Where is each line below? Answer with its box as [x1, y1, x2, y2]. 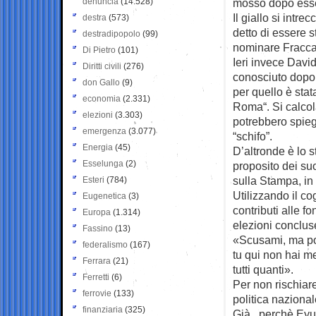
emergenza [83, 126, 126, 136]
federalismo [83, 239, 128, 250]
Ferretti [83, 272, 109, 282]
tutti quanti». [233, 262, 293, 276]
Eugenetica [83, 190, 126, 201]
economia [83, 93, 121, 104]
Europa [83, 207, 111, 217]
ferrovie [83, 288, 111, 298]
